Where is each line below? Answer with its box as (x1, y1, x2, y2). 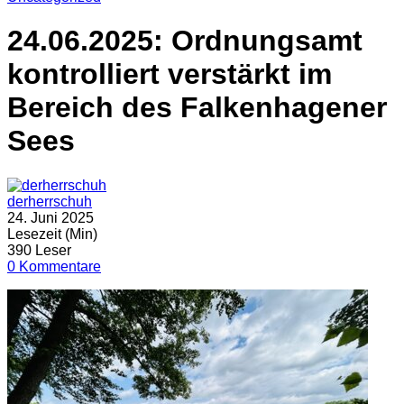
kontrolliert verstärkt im (7, 58, 332, 91)
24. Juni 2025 (7, 209, 94, 225)
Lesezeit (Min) (7, 225, 97, 242)
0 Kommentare (7, 258, 101, 274)
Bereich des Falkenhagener (7, 91, 387, 124)
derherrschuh (7, 193, 92, 209)
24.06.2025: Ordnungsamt (7, 24, 363, 58)
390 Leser (7, 242, 71, 258)
